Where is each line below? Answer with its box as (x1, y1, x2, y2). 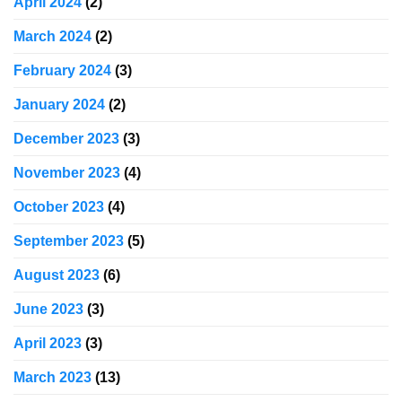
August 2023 (13, 267, 100, 283)
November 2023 (13, 164, 120, 180)
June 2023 (13, 301, 83, 317)
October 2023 (13, 198, 104, 214)
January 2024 (13, 96, 105, 112)
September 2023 (13, 232, 124, 249)
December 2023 (13, 130, 119, 146)
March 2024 (13, 28, 92, 44)
